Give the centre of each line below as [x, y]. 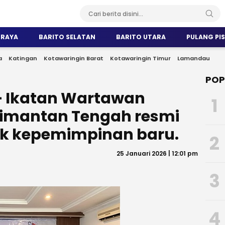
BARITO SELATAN [67, 37]
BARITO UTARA [141, 37]
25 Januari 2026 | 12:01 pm [157, 153]
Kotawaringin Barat [74, 58]
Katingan [23, 58]
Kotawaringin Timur [140, 58]
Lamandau [194, 58]
